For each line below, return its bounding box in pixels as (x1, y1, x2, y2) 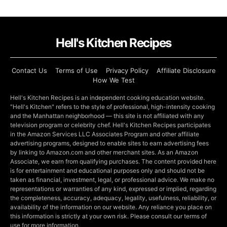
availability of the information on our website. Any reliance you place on (10, 203, 212, 211)
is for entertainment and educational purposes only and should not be (10, 166, 205, 174)
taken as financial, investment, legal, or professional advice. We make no (10, 175, 214, 183)
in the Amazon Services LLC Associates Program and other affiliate (10, 130, 199, 138)
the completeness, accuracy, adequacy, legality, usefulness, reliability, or (10, 194, 216, 202)
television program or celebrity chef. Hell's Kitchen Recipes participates (10, 121, 211, 129)
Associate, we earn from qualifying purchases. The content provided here (10, 157, 216, 165)
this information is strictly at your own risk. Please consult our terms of (10, 212, 207, 220)
